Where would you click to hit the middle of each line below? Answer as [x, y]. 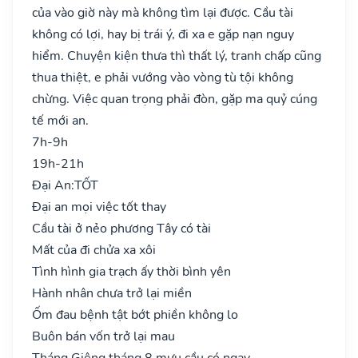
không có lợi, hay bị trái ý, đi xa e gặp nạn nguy [163, 34]
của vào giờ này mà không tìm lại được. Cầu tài [163, 12]
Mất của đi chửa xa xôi [94, 250]
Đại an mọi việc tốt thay [99, 207]
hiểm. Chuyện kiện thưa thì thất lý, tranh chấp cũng [177, 56]
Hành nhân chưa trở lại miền [112, 293]
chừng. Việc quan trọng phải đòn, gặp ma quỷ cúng [175, 99]
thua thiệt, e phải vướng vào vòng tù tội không [163, 77]
